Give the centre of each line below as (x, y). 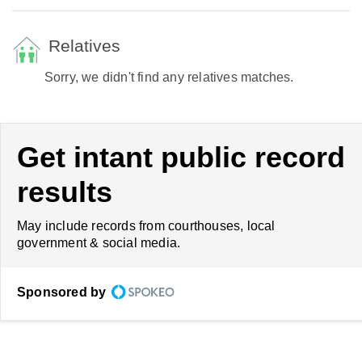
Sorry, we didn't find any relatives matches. (169, 77)
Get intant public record (181, 157)
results (65, 192)
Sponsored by (62, 292)
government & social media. (99, 243)
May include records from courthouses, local (146, 226)
